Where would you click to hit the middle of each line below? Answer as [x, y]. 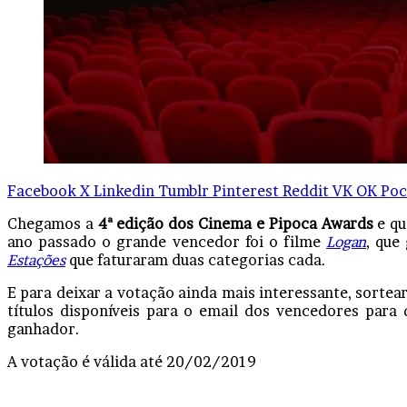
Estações [36, 259]
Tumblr [184, 190]
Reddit [306, 190]
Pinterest [246, 190]
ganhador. [44, 328]
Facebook [42, 190]
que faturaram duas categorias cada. [196, 259]
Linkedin [124, 190]
